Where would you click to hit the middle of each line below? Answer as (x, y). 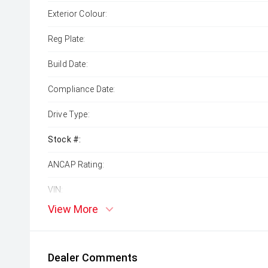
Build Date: (68, 64)
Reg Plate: (67, 39)
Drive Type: (69, 114)
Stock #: (65, 139)
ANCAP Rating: (76, 165)
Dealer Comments (93, 258)
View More (73, 209)
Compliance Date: (82, 89)
